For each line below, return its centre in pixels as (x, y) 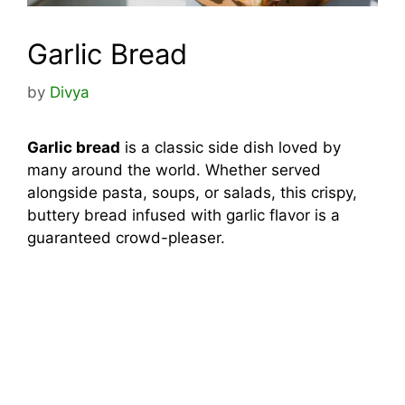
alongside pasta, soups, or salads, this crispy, (192, 192)
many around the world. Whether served (174, 170)
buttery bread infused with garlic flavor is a (184, 215)
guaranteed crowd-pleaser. (126, 237)
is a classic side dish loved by (231, 147)
